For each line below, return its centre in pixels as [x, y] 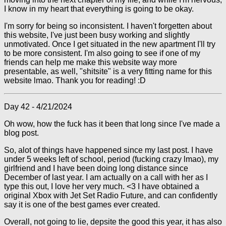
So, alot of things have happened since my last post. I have [108, 150]
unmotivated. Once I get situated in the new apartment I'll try [110, 44]
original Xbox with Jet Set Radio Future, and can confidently [111, 195]
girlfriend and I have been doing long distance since [96, 168]
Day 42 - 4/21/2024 [38, 107]
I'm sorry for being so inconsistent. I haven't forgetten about [108, 26]
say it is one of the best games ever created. [82, 205]
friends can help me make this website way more [91, 62]
